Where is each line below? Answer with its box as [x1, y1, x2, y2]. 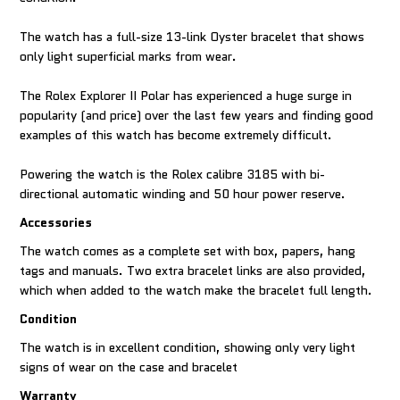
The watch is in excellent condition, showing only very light [20, 338, 356, 356]
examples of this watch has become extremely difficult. [20, 126, 333, 144]
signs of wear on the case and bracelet [20, 358, 238, 376]
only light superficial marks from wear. [20, 47, 237, 65]
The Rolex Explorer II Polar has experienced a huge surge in [20, 87, 353, 104]
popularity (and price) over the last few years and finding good [20, 106, 374, 124]
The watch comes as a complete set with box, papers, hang [20, 242, 356, 260]
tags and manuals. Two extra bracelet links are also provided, [20, 262, 367, 279]
